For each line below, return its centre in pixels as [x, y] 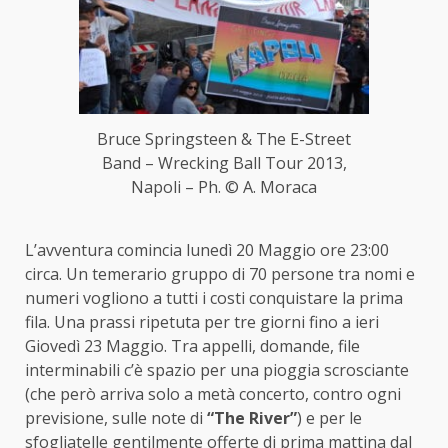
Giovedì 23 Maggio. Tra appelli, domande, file [192, 345]
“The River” [252, 417]
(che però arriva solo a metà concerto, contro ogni [213, 393]
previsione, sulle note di [116, 417]
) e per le [329, 417]
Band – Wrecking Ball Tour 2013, [224, 163]
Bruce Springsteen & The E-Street [224, 139]
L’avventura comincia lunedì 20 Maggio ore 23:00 [207, 249]
